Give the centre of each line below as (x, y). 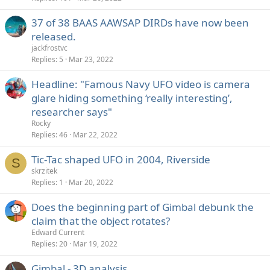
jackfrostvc (49, 48)
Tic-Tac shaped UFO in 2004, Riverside (121, 159)
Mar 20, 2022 (91, 182)
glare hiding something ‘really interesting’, (132, 98)
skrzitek (44, 171)
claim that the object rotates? (101, 221)
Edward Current (58, 232)
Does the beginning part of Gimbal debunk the (143, 207)
